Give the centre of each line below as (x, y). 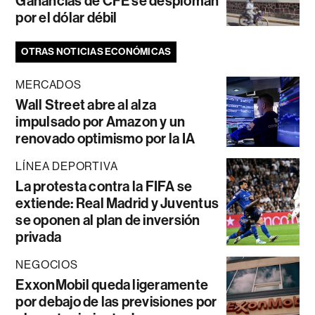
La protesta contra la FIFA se (104, 187)
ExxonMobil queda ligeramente (112, 285)
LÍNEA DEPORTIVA (67, 167)
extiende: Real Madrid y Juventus (117, 204)
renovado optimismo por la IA (105, 139)
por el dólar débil (66, 18)
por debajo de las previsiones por (116, 302)
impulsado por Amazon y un (101, 122)
